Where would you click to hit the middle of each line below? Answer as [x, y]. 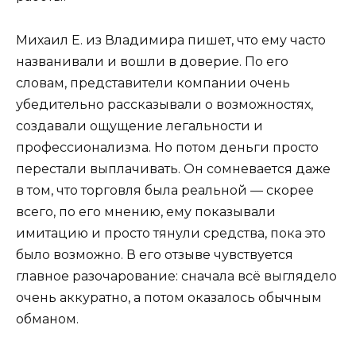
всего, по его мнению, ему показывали [146, 211]
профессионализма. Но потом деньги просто [167, 147]
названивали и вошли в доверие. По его [152, 61]
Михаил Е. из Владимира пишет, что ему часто [171, 40]
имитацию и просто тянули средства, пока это [171, 233]
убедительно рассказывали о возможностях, [164, 104]
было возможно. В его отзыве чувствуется [155, 254]
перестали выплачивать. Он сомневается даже [173, 168]
